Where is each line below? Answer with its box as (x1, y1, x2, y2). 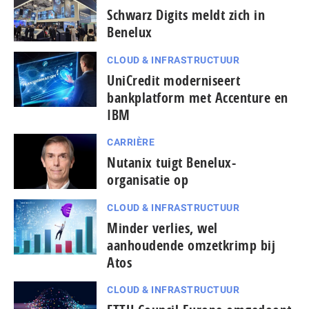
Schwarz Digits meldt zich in (107, 6, 265, 25)
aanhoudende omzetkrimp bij (107, 236, 275, 255)
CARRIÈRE (107, 137, 154, 148)
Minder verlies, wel (107, 219, 218, 238)
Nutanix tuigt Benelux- (107, 153, 236, 172)
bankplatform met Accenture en (107, 88, 288, 108)
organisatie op (107, 170, 188, 190)
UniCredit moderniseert (107, 71, 240, 90)
